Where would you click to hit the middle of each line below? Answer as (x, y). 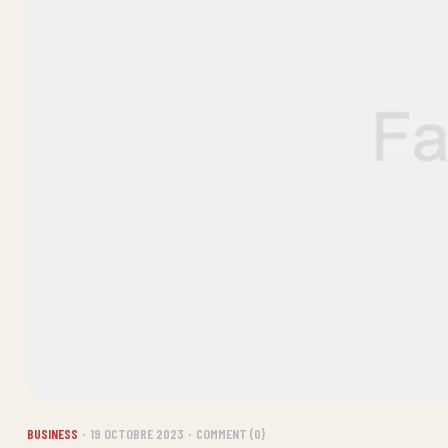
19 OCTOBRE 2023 (137, 433)
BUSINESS (52, 433)
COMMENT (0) (230, 433)
